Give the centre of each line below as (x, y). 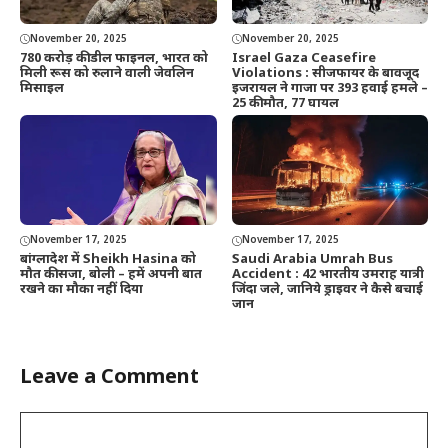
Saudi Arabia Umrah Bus (312, 260)
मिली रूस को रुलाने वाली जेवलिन (107, 73)
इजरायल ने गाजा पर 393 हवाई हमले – (329, 88)
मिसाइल (42, 88)
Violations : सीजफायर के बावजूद (325, 73)
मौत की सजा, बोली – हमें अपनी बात (111, 275)
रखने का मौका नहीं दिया (81, 290)
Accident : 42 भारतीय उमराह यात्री (327, 275)
